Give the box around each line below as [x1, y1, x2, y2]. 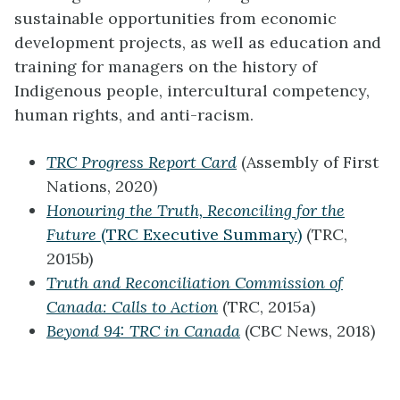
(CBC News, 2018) [240, 321, 375, 342]
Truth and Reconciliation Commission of [46, 272, 343, 294]
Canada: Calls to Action [46, 296, 218, 318]
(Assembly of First [237, 152, 379, 173]
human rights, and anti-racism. [14, 104, 254, 126]
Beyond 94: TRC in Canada [46, 321, 240, 342]
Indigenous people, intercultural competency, [14, 80, 370, 102]
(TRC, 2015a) [218, 296, 315, 318]
